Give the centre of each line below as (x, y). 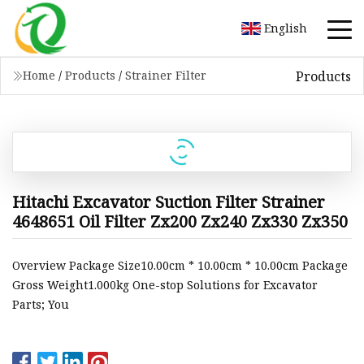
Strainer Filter (166, 75)
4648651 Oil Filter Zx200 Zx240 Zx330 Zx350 (180, 221)
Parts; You (41, 305)
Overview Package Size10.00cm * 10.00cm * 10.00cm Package (180, 266)
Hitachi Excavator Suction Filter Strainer (169, 201)
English (286, 28)
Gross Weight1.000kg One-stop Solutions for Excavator (165, 285)
